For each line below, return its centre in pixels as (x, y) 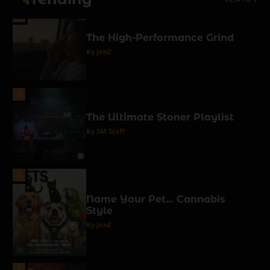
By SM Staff (105, 131)
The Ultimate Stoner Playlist (160, 117)
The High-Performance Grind (160, 38)
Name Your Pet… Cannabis (155, 199)
